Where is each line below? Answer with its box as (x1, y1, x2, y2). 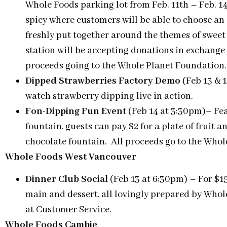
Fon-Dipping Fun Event (25, 105, 126, 118)
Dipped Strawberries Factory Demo (25, 75, 182, 88)
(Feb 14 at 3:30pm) (126, 105, 206, 118)
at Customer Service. (25, 204, 111, 216)
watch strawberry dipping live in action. (25, 90, 193, 103)
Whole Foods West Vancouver (5, 151, 136, 164)
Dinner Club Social (25, 173, 108, 186)
